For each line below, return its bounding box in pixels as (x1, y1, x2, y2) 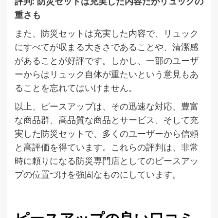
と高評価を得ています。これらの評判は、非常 (15, 141, 199, 153)
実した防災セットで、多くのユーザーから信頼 (15, 127, 199, 139)
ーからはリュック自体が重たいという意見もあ (15, 68, 199, 80)
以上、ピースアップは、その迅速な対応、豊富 (15, 100, 199, 112)
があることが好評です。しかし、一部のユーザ (15, 54, 199, 66)
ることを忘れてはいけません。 (15, 81, 137, 93)
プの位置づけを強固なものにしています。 (15, 168, 181, 180)
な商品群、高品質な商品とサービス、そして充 (15, 113, 199, 126)
